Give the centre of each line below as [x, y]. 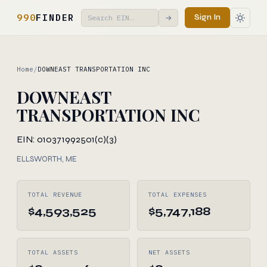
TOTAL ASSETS [53, 252]
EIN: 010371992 [49, 139]
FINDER [55, 17]
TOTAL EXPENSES [178, 195]
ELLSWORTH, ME [47, 159]
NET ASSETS [169, 252]
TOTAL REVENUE [55, 195]
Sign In [207, 17]
